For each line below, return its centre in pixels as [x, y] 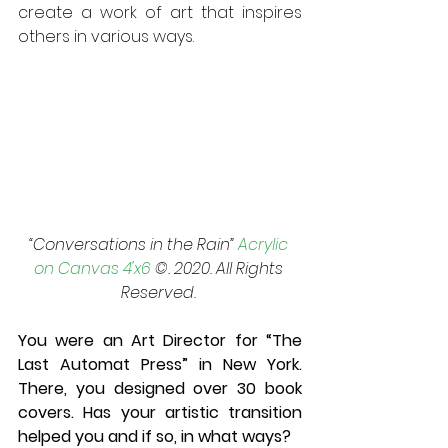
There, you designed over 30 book [160, 388]
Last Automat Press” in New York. [160, 364]
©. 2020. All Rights [218, 268]
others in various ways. [106, 36]
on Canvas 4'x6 [92, 268]
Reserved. [160, 292]
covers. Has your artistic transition [160, 412]
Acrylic [264, 244]
